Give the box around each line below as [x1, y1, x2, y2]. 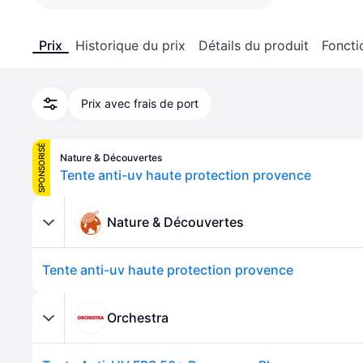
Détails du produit [199, 37, 309, 53]
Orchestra [107, 309, 169, 326]
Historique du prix [75, 37, 186, 53]
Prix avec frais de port [81, 96, 199, 110]
